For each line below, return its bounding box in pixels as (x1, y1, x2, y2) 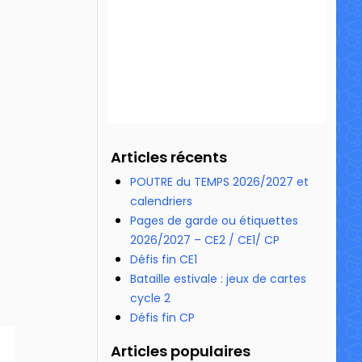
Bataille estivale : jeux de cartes (130, 271, 306, 287)
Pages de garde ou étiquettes (130, 213, 298, 229)
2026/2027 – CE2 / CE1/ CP (130, 232, 280, 248)
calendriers (130, 193, 192, 209)
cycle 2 (130, 290, 170, 306)
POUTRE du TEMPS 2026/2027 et (130, 174, 309, 190)
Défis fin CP (130, 309, 195, 326)
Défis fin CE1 (130, 251, 197, 267)
